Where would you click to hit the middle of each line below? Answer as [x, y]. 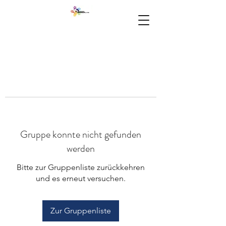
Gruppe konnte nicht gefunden [81, 134]
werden [81, 149]
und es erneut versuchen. [81, 178]
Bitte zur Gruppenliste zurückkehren [81, 167]
